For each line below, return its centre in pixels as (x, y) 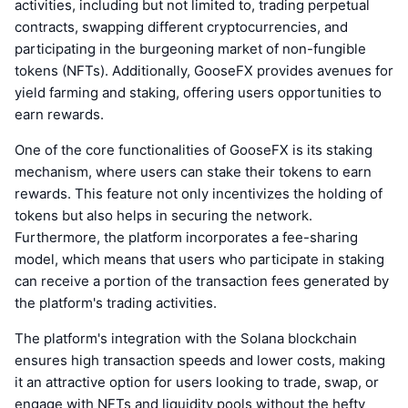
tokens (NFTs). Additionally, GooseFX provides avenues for (204, 71)
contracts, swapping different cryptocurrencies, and (181, 27)
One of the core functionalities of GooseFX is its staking (194, 150)
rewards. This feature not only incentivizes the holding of (199, 194)
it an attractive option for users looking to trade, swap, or (197, 382)
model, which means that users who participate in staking (199, 260)
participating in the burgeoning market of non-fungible (190, 49)
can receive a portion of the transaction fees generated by (202, 281)
